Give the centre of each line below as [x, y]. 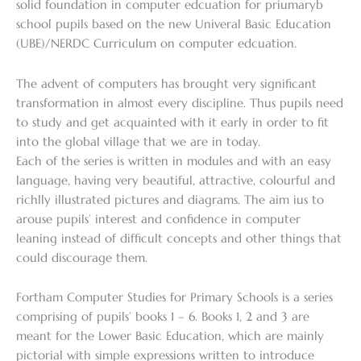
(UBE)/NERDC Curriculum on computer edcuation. [156, 44]
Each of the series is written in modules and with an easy [174, 161]
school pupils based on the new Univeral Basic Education [174, 25]
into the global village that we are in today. [138, 141]
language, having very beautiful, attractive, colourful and [176, 180]
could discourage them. [82, 257]
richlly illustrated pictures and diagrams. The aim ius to [170, 199]
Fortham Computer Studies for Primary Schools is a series [174, 298]
